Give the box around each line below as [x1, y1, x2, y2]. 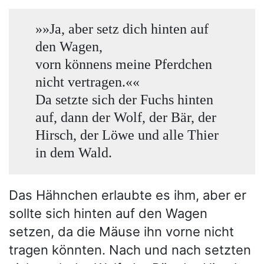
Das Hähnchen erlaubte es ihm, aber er [9, 187, 246, 203]
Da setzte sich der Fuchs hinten [35, 91, 213, 107]
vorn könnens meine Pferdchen [35, 55, 212, 72]
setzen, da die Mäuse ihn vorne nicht [9, 224, 234, 240]
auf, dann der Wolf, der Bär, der [35, 108, 216, 125]
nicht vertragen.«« [35, 73, 140, 90]
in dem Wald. [35, 144, 112, 160]
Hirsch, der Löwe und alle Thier [35, 126, 219, 143]
